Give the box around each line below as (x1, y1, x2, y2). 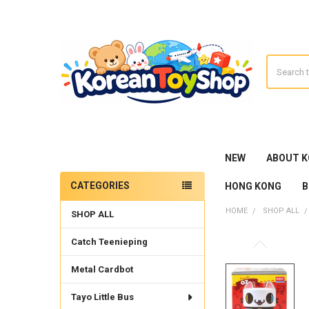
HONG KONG (224, 180, 281, 192)
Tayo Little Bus (70, 292, 134, 303)
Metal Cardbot (70, 264, 133, 275)
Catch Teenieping (70, 237, 148, 248)
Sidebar (59, 192, 105, 207)
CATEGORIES (70, 180, 130, 192)
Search (266, 56, 295, 67)
